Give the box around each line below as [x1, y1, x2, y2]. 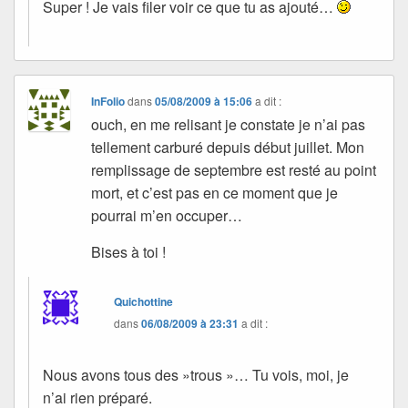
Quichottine [114, 292, 174, 310]
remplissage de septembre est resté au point [91, 158, 377, 180]
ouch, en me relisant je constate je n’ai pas [91, 113, 366, 135]
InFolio [91, 92, 126, 109]
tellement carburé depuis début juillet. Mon [91, 136, 365, 158]
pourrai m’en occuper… [91, 204, 243, 226]
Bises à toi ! [91, 240, 167, 262]
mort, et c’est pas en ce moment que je [91, 181, 339, 203]
